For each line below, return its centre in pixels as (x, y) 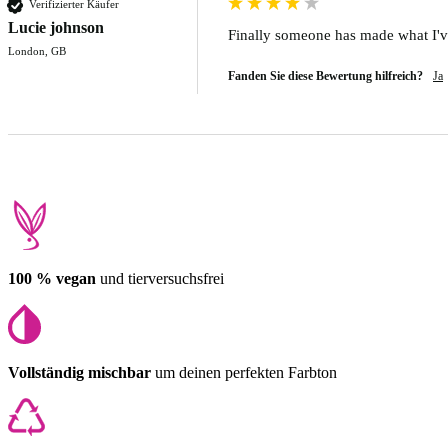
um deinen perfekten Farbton (244, 372)
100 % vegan (52, 278)
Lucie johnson (56, 27)
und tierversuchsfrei (160, 278)
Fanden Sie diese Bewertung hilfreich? (325, 75)
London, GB (37, 50)
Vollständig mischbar (79, 372)
